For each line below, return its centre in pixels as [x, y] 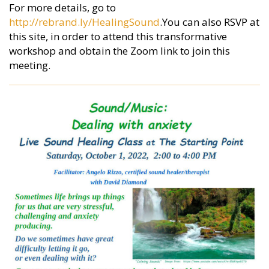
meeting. [30, 65]
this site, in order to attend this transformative [118, 36]
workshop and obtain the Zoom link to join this [119, 51]
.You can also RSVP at [210, 22]
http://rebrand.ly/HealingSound [84, 22]
